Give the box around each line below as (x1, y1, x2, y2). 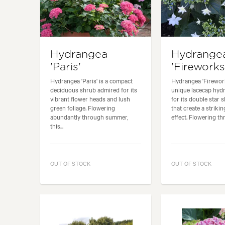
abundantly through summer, (50, 111, 128, 121)
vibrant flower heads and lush (50, 93, 130, 103)
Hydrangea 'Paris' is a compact (50, 75, 133, 85)
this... (50, 121, 63, 130)
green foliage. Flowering (50, 102, 115, 112)
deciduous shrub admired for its (50, 84, 137, 94)
